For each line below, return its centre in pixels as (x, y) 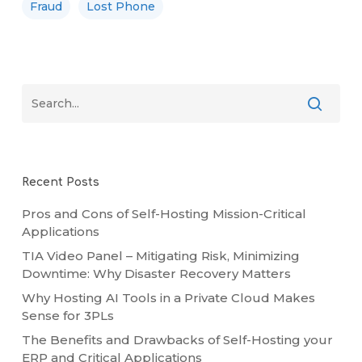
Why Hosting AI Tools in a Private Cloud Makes (168, 297)
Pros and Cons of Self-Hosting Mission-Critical (164, 213)
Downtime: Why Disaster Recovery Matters (156, 273)
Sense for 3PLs (67, 315)
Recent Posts (60, 182)
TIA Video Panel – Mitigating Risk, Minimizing (160, 255)
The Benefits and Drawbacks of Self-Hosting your (177, 339)
